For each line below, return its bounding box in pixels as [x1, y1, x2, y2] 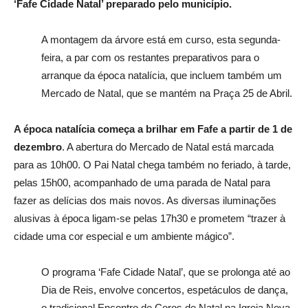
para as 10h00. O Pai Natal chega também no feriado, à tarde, [14, 159, 291, 171]
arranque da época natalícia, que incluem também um [41, 69, 282, 82]
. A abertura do [62, 141, 126, 153]
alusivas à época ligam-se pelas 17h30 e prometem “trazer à [14, 212, 285, 225]
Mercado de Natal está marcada [129, 141, 274, 153]
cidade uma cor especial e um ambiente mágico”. [14, 230, 234, 243]
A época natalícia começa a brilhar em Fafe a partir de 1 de [14, 123, 292, 135]
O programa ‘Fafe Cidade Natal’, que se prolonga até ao [41, 266, 290, 278]
